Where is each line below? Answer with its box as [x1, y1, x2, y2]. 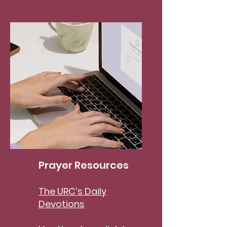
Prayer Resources [39, 158, 129, 172]
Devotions [39, 198, 85, 210]
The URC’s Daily [39, 185, 106, 198]
